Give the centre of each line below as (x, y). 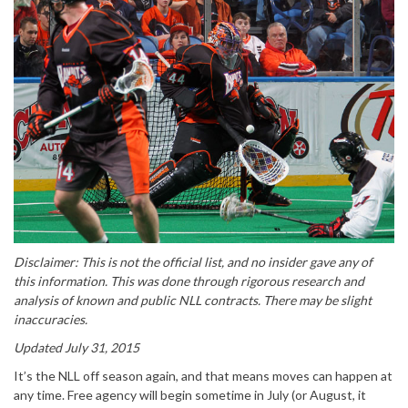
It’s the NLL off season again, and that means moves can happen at (203, 376)
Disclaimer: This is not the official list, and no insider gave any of (193, 262)
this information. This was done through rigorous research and (189, 281)
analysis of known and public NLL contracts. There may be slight (193, 301)
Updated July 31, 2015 (76, 348)
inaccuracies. (52, 320)
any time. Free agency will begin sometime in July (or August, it (190, 395)
